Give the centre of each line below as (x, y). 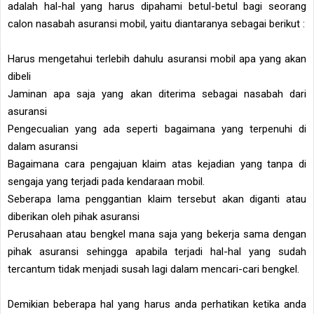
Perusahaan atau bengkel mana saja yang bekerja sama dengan (157, 234)
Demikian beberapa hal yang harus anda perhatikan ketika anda (157, 304)
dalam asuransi (43, 146)
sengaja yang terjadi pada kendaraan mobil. (106, 181)
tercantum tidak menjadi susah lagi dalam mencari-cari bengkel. (153, 269)
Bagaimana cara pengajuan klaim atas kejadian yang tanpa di (157, 164)
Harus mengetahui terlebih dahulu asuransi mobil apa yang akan (157, 59)
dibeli (19, 76)
